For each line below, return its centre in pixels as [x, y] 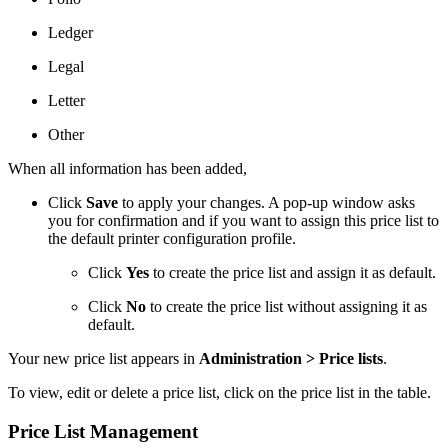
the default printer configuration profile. [172, 238]
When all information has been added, [127, 168]
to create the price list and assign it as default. [292, 272]
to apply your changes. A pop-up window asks [266, 202]
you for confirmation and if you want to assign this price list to [243, 220]
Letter [66, 100]
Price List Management [103, 431]
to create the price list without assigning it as [288, 306]
